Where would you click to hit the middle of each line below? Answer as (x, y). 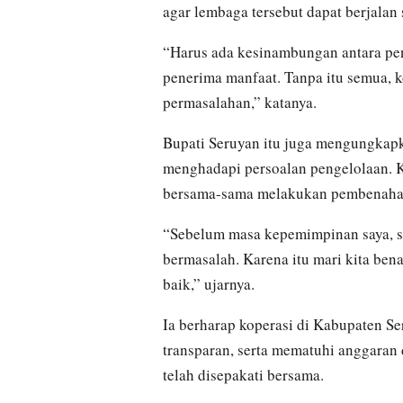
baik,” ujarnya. (209, 284)
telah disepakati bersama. (243, 375)
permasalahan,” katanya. (240, 103)
